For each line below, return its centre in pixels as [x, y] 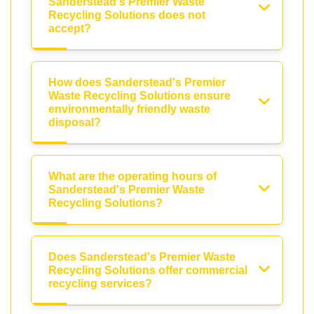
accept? [70, 28]
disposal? [75, 122]
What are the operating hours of [132, 176]
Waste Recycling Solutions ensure [139, 95]
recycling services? [100, 283]
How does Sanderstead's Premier [137, 82]
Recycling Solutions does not [127, 15]
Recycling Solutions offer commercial [148, 270]
